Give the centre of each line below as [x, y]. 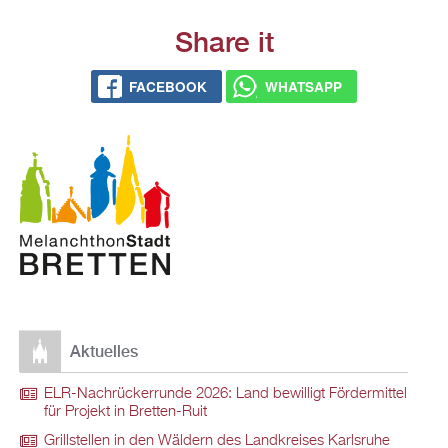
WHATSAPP [303, 87]
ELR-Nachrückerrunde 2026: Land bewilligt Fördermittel [225, 394]
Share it [224, 41]
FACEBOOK [168, 87]
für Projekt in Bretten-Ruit [125, 412]
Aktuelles [104, 352]
